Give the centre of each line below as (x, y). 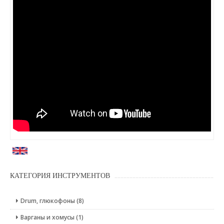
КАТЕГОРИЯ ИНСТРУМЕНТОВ (60, 175)
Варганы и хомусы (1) (52, 217)
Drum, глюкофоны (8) (52, 200)
